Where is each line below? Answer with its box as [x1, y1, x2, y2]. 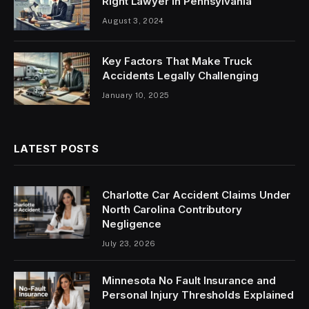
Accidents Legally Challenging [102, 68, 259, 82]
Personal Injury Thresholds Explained [102, 288, 295, 301]
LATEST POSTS [14, 141, 99, 155]
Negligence [102, 217, 162, 230]
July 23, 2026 [102, 239, 156, 248]
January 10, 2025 [102, 90, 170, 99]
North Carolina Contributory [102, 202, 242, 216]
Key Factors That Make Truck [102, 54, 252, 68]
